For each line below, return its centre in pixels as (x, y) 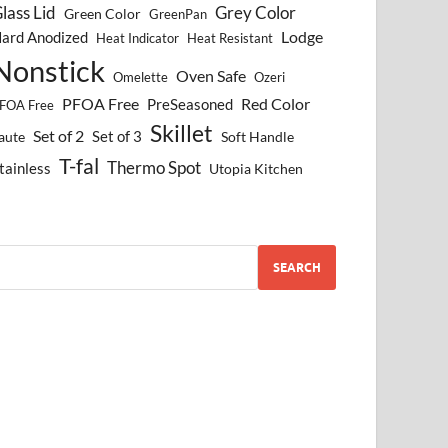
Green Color (103, 14)
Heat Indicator (138, 39)
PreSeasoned (190, 104)
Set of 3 (117, 136)
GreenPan (178, 15)
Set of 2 (59, 136)
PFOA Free (101, 104)
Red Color (276, 104)
